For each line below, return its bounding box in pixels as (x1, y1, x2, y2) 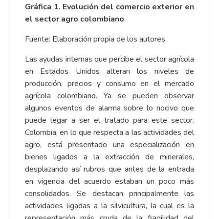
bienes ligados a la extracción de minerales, (25, 152, 194, 163)
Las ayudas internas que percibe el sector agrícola (25, 54, 194, 65)
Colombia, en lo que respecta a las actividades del (25, 127, 194, 138)
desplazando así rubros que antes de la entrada (25, 164, 194, 175)
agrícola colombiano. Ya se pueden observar (25, 90, 194, 102)
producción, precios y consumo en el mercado (25, 78, 194, 89)
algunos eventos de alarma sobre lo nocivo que (25, 103, 194, 114)
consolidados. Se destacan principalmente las (25, 188, 194, 199)
